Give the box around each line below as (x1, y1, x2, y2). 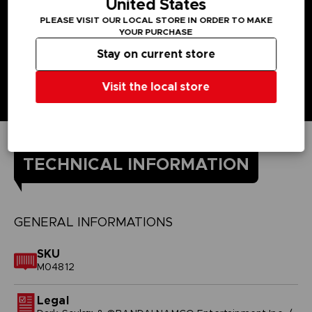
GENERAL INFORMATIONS (13, 214, 173, 230)
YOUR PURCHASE (119, 26, 193, 37)
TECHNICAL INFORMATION (22, 153, 249, 175)
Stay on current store (97, 46, 215, 61)
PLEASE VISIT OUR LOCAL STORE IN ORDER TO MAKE (40, 14, 272, 25)
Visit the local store (102, 79, 210, 94)
